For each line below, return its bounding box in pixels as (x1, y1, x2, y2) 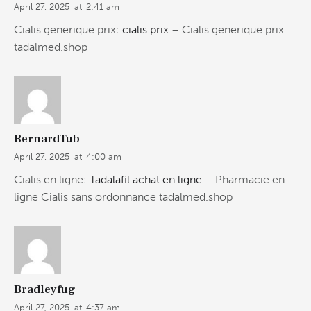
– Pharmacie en (202, 173, 285, 187)
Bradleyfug (14, 281, 76, 297)
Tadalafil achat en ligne (90, 173, 202, 187)
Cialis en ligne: (14, 173, 90, 187)
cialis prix (122, 22, 169, 36)
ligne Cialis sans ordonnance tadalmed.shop (14, 190, 233, 204)
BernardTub (14, 131, 80, 147)
